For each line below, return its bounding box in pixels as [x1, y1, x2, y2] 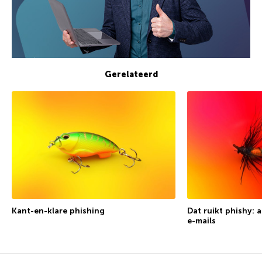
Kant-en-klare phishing [12, 206, 105, 216]
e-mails [187, 216, 216, 226]
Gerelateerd [104, 70, 158, 80]
